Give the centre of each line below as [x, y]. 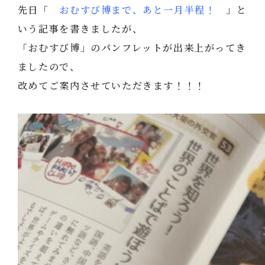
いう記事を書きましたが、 [80, 29]
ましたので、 [49, 67]
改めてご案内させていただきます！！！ [111, 85]
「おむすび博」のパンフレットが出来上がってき [132, 48]
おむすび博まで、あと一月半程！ [138, 10]
